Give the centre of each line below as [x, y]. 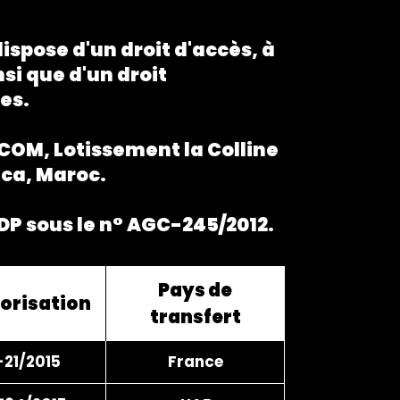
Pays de [195, 290]
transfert [195, 317]
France [195, 361]
